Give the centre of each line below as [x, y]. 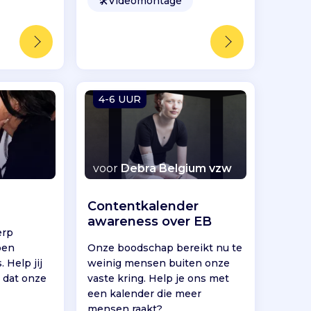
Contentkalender [143, 207]
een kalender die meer [145, 294]
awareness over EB [150, 222]
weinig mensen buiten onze [159, 263]
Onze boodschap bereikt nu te [165, 248]
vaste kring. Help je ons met [159, 279]
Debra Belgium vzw [177, 169]
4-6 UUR [120, 99]
